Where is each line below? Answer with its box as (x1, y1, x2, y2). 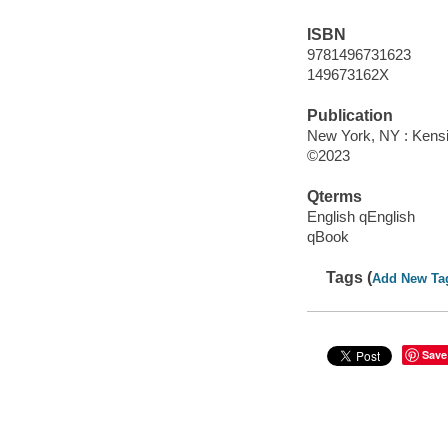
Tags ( (326, 268, 373, 286)
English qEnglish (306, 207, 415, 225)
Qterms (306, 188, 362, 206)
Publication (306, 107, 393, 125)
